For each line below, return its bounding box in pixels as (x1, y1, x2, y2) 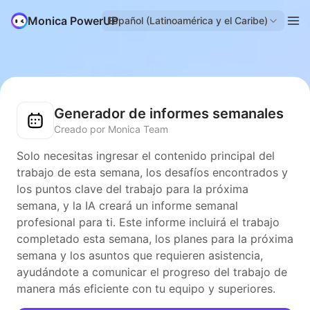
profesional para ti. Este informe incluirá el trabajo (17, 215, 280, 229)
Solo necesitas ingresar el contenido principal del (17, 149, 275, 163)
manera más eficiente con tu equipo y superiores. (17, 282, 275, 295)
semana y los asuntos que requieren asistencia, (17, 248, 263, 262)
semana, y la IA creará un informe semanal (17, 199, 238, 212)
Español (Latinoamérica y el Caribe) (107, 15, 268, 26)
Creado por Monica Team (54, 123, 168, 135)
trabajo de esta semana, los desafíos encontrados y (17, 165, 288, 179)
